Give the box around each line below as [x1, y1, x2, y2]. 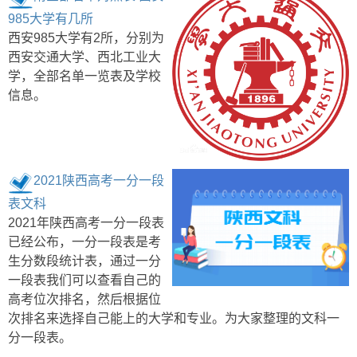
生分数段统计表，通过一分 [8, 253, 161, 268]
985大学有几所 [8, 11, 93, 25]
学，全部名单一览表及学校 [8, 69, 161, 83]
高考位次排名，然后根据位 [8, 292, 161, 306]
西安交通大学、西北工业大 [8, 49, 161, 64]
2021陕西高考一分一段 [33, 174, 164, 188]
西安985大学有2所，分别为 [8, 30, 164, 45]
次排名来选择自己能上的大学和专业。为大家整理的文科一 [8, 311, 339, 325]
